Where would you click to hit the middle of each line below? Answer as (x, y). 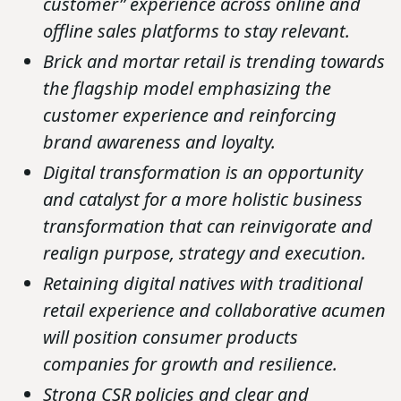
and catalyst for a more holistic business (203, 200)
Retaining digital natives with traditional (203, 284)
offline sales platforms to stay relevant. (196, 31)
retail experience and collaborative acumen (214, 311)
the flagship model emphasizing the (187, 89)
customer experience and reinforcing (190, 115)
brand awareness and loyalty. (159, 142)
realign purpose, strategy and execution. (205, 253)
